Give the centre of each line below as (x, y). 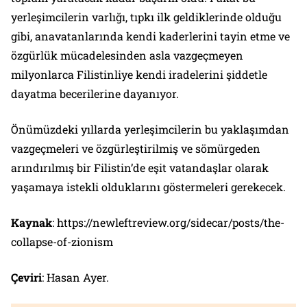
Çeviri (26, 277)
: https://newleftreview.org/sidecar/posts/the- (168, 222)
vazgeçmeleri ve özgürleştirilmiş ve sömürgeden (136, 148)
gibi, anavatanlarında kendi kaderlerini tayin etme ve (150, 36)
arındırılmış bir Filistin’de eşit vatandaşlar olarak (140, 167)
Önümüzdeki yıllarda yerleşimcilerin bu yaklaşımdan (150, 129)
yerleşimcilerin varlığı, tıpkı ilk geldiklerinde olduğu (146, 16)
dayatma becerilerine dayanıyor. (95, 93)
